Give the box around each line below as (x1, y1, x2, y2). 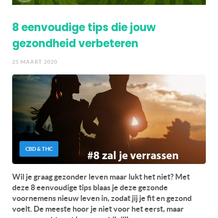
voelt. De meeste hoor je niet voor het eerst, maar (12, 204, 184, 213)
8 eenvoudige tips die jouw (12, 19, 156, 35)
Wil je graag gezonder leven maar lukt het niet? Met (12, 172, 190, 181)
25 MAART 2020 (12, 58, 57, 65)
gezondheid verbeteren (12, 36, 138, 51)
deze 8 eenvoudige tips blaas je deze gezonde (12, 182, 168, 192)
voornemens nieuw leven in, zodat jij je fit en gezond (12, 193, 192, 202)
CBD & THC (25, 145, 53, 152)
